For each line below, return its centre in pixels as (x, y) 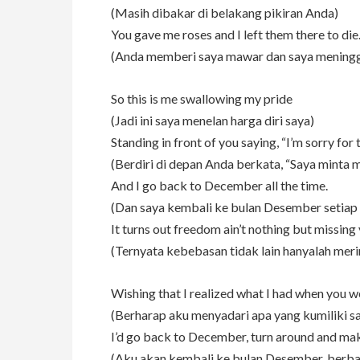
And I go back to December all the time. (219, 186)
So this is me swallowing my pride (202, 99)
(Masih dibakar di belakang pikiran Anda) (225, 13)
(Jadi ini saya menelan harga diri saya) (213, 121)
